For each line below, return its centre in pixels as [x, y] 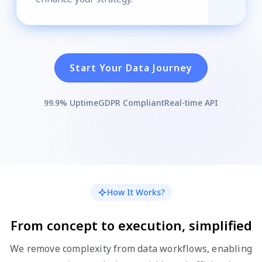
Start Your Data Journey [131, 68]
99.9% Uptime [71, 103]
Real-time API [191, 103]
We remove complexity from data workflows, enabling [131, 249]
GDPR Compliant [131, 103]
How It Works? [136, 192]
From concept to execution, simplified [131, 225]
